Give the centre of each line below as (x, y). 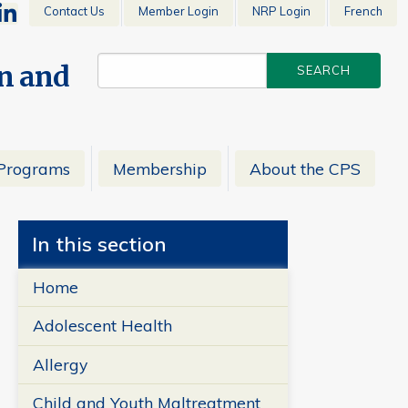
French (363, 11)
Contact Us (74, 11)
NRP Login (281, 11)
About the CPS (305, 168)
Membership (159, 168)
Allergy (60, 364)
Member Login (178, 11)
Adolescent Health (102, 326)
